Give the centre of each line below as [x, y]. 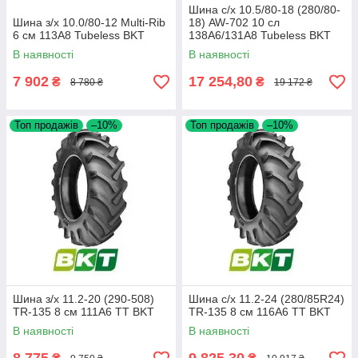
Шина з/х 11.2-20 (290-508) [84, 299]
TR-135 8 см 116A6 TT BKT [260, 312]
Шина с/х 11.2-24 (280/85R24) [267, 299]
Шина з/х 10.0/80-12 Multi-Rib [89, 23]
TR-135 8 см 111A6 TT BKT [84, 312]
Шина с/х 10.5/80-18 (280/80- [265, 10]
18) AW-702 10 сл [234, 23]
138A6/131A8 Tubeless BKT [260, 36]
